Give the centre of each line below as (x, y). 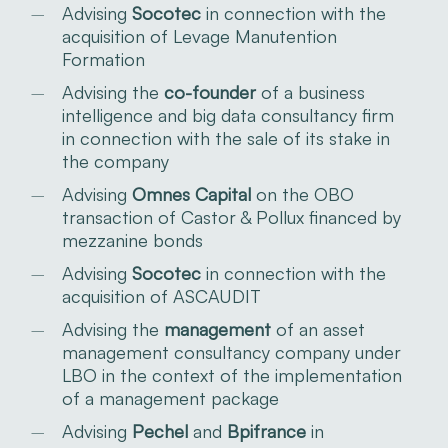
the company (115, 160)
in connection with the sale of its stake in (225, 137)
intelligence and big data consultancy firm (227, 114)
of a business (310, 91)
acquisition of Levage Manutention (199, 35)
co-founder (209, 91)
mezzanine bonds (132, 239)
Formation (103, 58)
